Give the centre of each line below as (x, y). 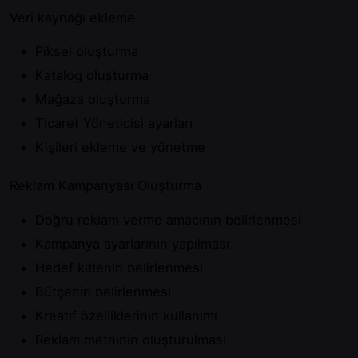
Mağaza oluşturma (93, 99)
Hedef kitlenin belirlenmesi (119, 267)
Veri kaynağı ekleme (72, 17)
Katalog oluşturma (92, 76)
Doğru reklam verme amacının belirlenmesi (168, 219)
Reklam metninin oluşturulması (131, 339)
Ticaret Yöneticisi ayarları (114, 123)
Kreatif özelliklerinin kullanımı (126, 315)
